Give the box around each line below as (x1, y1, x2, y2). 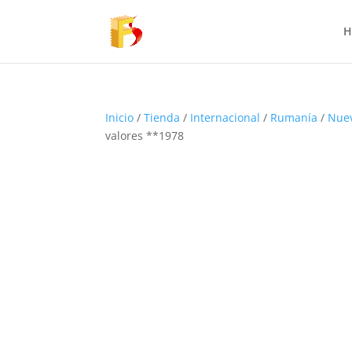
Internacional (190, 110, 261, 125)
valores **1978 (105, 128, 185, 143)
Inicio (105, 110, 134, 125)
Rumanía (270, 110, 318, 125)
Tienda (144, 110, 181, 125)
